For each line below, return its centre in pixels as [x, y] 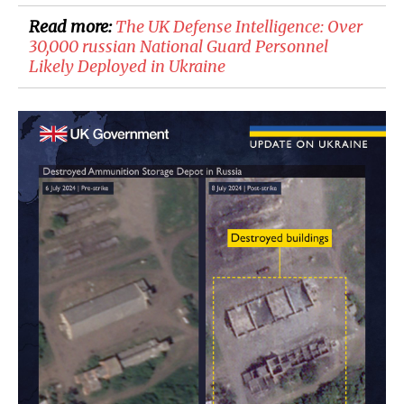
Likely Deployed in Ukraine [127, 67]
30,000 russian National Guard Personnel [179, 47]
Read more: [72, 27]
